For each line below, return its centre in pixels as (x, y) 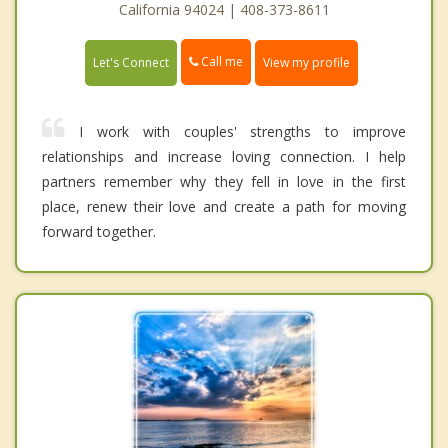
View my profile (306, 62)
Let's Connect (131, 62)
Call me (220, 62)
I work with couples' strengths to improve (242, 131)
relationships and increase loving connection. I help (224, 156)
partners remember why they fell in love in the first (224, 181)
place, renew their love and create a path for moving (224, 206)
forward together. (99, 231)
